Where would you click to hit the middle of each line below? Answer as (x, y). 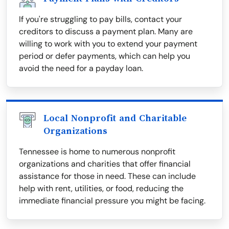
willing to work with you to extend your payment (108, 44)
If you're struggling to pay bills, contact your (100, 19)
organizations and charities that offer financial (105, 164)
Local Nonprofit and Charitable (115, 118)
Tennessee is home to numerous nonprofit (97, 152)
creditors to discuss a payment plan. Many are (106, 32)
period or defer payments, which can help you (105, 56)
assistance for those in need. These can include (107, 176)
